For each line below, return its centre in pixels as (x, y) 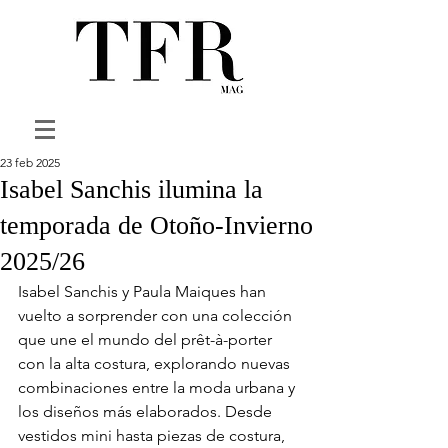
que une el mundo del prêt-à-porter (147, 339)
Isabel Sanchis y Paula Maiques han (144, 291)
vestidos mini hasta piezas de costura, (153, 435)
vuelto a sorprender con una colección (157, 315)
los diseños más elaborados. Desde (147, 411)
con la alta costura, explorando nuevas (156, 363)
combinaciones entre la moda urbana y (158, 387)
